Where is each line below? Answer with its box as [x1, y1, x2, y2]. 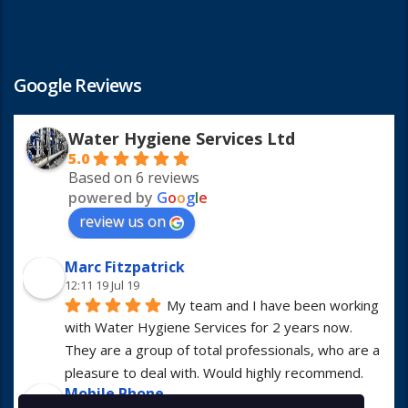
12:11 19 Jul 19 [65, 277, 139, 293]
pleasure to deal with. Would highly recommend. [65, 362, 363, 382]
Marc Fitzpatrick [65, 257, 185, 277]
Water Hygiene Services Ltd [68, 127, 295, 149]
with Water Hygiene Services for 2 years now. [65, 318, 352, 337]
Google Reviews [14, 73, 141, 97]
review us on [79, 211, 166, 231]
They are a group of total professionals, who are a [65, 341, 380, 360]
